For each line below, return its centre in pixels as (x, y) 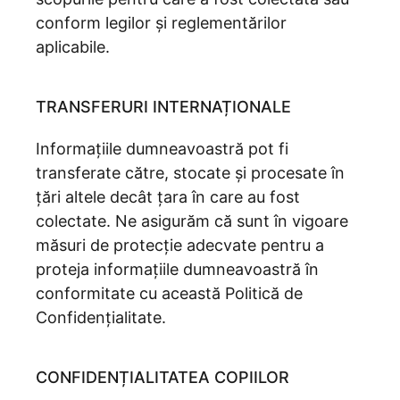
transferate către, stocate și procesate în (190, 173)
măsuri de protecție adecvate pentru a (180, 245)
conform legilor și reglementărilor (161, 23)
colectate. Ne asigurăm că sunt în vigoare (192, 221)
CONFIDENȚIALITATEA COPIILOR (162, 377)
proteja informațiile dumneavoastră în (177, 269)
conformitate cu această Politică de (169, 293)
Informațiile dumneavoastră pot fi (162, 149)
